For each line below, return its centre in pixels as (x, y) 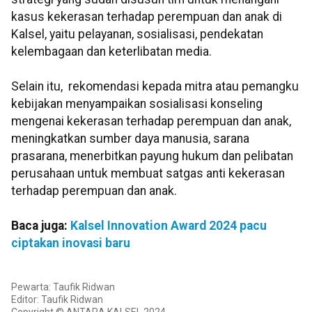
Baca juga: (41, 226)
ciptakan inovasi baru (71, 243)
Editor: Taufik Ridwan (57, 300)
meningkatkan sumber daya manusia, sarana (130, 139)
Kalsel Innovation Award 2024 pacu (169, 226)
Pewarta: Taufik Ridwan (63, 287)
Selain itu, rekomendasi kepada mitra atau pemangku (155, 87)
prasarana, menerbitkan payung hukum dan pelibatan (152, 156)
